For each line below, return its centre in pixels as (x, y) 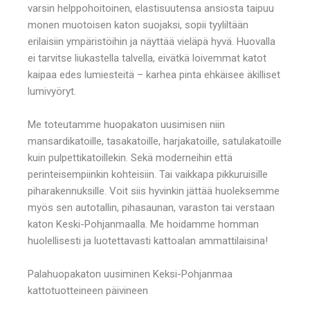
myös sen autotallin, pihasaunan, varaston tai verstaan (151, 207)
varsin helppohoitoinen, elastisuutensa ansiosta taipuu (151, 8)
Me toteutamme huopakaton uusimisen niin (126, 124)
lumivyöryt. (52, 91)
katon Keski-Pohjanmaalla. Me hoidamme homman (143, 224)
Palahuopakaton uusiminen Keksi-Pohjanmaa (130, 274)
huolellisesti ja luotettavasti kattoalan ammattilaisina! (148, 240)
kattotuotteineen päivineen (88, 290)
